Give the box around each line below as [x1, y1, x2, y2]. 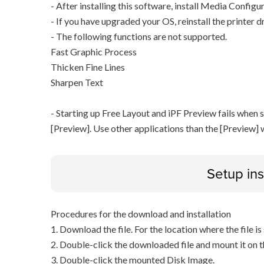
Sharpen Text [50, 77, 103, 88]
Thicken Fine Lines [50, 61, 125, 73]
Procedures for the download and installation [50, 208, 231, 220]
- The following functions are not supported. [50, 31, 227, 42]
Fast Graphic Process [50, 46, 137, 58]
